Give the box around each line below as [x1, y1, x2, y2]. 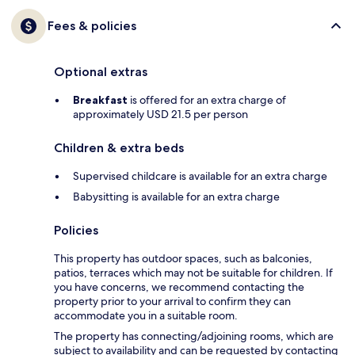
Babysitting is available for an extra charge [73, 189, 280, 204]
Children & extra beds [54, 139, 184, 155]
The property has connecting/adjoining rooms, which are [54, 328, 334, 343]
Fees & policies [48, 17, 136, 33]
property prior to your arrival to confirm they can [54, 293, 291, 308]
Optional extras [54, 63, 147, 79]
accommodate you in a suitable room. [54, 307, 238, 323]
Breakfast [73, 92, 128, 107]
